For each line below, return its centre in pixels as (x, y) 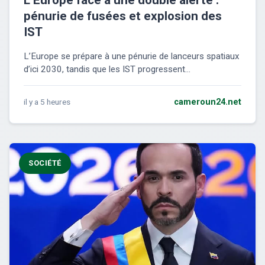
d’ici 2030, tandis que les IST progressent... (107, 70)
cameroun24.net (208, 102)
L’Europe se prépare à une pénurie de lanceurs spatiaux (132, 56)
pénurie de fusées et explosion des (123, 16)
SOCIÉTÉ (45, 163)
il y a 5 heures (47, 102)
